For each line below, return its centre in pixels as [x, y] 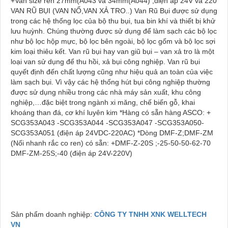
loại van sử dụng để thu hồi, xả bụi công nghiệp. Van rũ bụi [105, 61]
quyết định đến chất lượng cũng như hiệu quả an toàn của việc [112, 72]
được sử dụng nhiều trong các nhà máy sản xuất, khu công [106, 92]
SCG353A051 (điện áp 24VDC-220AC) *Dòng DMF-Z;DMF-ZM [112, 133]
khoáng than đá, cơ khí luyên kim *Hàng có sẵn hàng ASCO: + [111, 112]
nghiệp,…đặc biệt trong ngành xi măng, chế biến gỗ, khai [103, 102]
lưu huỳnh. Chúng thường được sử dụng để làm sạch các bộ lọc [114, 31]
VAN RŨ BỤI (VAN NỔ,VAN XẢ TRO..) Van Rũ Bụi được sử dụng [114, 10]
